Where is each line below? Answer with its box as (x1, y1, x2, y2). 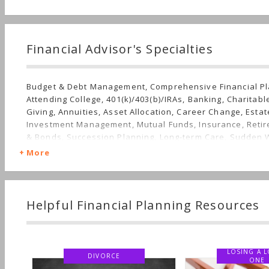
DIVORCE (49, 252, 82, 261)
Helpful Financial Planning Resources (26, 196, 260, 213)
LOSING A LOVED (188, 247, 249, 256)
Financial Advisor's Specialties (26, 40, 213, 57)
